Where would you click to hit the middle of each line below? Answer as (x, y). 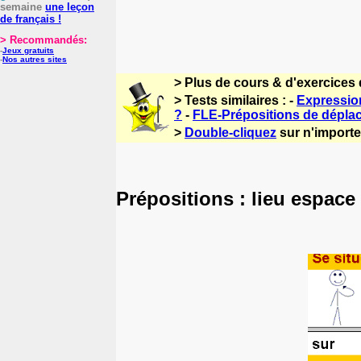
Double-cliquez (230, 133)
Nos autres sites (35, 59)
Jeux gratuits (28, 50)
